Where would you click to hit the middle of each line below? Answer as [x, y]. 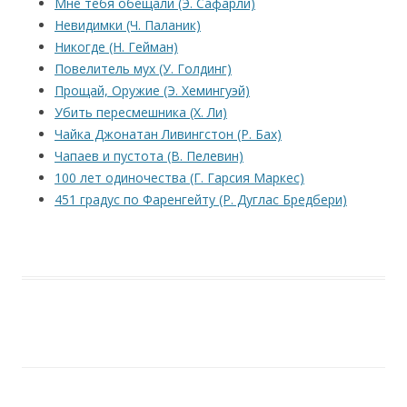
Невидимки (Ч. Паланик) [128, 25]
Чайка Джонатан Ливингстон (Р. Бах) [168, 134]
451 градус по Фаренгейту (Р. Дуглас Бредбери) [201, 199]
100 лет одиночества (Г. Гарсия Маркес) [179, 177]
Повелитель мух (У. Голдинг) [143, 68]
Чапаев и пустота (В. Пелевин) [149, 155]
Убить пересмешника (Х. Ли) [141, 112]
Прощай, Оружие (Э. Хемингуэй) [152, 90]
